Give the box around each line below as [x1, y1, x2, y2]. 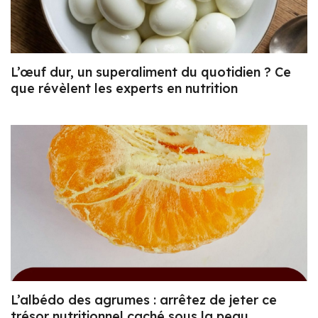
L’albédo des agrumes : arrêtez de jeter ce [11, 291, 277, 308]
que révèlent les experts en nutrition [11, 80, 238, 97]
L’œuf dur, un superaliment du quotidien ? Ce [11, 64, 291, 81]
